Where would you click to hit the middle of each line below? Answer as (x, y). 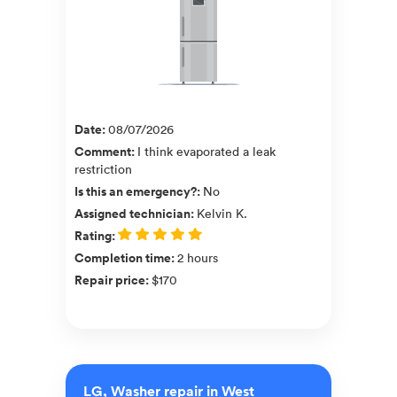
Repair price (110, 280)
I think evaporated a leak (206, 151)
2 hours (198, 257)
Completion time (123, 257)
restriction (103, 168)
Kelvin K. (222, 213)
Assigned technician (132, 213)
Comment (103, 151)
